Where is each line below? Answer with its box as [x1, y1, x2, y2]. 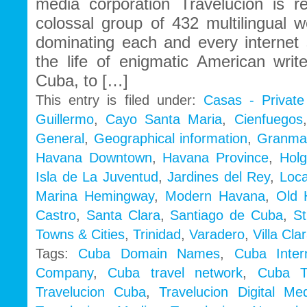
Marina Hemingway [36, 188, 154, 204]
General [36, 131, 84, 147]
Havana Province [162, 150, 269, 166]
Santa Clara [86, 208, 160, 223]
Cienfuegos [234, 112, 303, 127]
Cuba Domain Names [78, 246, 221, 262]
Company [36, 265, 93, 281]
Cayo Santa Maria [106, 112, 223, 127]
